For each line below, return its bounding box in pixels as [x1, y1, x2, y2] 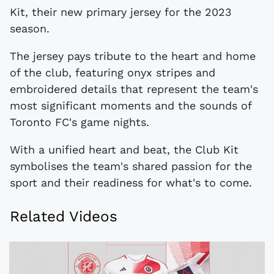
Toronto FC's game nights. [10, 116, 149, 129]
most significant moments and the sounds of [10, 99, 251, 113]
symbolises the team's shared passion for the [10, 160, 252, 173]
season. [10, 22, 50, 35]
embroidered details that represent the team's [10, 83, 258, 96]
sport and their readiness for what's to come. [10, 176, 252, 190]
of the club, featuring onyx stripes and [10, 66, 215, 80]
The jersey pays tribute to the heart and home [10, 50, 256, 63]
